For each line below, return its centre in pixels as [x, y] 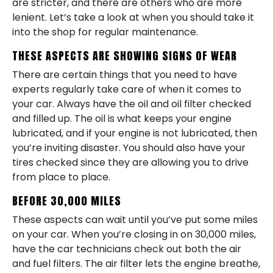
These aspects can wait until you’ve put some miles [135, 219]
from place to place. [61, 177]
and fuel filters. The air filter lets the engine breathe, [136, 263]
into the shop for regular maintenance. [105, 32]
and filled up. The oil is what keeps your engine [122, 118]
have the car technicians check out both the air [127, 249]
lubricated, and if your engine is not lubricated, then [135, 133]
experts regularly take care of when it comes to [127, 89]
